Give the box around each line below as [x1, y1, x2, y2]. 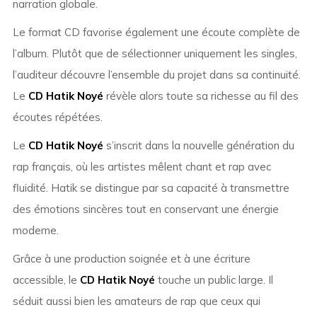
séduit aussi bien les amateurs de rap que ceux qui [12, 294, 260, 309]
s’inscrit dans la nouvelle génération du [103, 139, 294, 153]
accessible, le [12, 273, 80, 287]
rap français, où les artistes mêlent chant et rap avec [12, 160, 271, 174]
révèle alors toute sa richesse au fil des [103, 89, 299, 103]
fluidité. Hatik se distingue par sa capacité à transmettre [12, 181, 289, 195]
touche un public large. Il [154, 273, 273, 287]
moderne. [12, 224, 59, 238]
